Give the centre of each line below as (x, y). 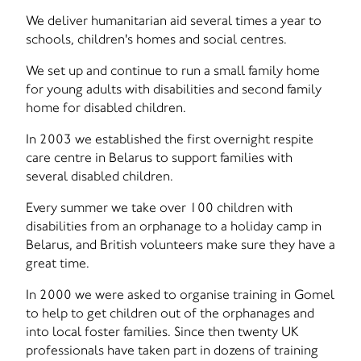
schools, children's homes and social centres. (156, 39)
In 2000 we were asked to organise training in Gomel (180, 294)
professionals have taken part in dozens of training (172, 350)
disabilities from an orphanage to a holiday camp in (174, 226)
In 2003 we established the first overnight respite (170, 139)
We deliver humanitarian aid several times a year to (174, 20)
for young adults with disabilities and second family (174, 89)
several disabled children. (100, 176)
